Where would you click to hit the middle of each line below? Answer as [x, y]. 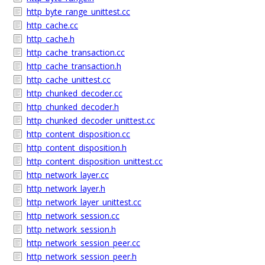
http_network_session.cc [73, 216]
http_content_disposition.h [77, 148]
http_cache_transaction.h [74, 66]
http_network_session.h [71, 229]
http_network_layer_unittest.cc [84, 202]
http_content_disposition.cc [78, 134]
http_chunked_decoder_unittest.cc [91, 120]
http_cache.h [51, 39]
